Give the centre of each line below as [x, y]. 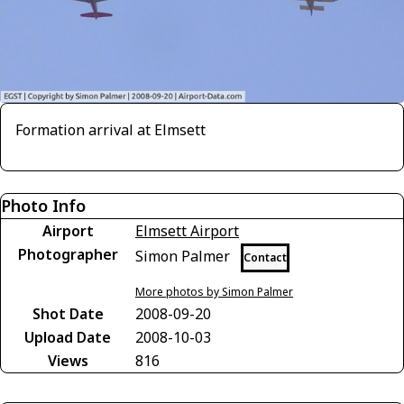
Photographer [68, 254]
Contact [265, 257]
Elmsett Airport [187, 230]
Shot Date [68, 313]
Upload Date [68, 337]
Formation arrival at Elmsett [110, 129]
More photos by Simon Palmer [214, 291]
